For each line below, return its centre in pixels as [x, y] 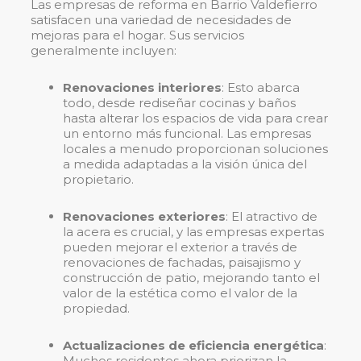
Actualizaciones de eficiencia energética [193, 346]
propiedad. [96, 309]
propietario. [98, 180]
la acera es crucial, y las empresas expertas [193, 232]
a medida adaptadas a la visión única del [185, 164]
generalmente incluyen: [104, 51]
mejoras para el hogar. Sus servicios [137, 35]
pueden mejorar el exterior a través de [180, 247]
